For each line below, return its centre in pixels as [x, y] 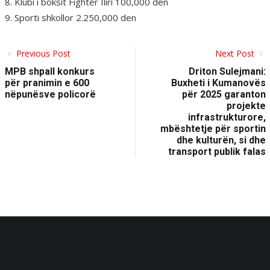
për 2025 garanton [224, 95]
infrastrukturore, [227, 118]
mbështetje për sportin [213, 129]
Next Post [236, 54]
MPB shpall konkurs [49, 72]
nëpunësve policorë [50, 95]
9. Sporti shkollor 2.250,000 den [70, 18]
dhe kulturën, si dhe [221, 140]
